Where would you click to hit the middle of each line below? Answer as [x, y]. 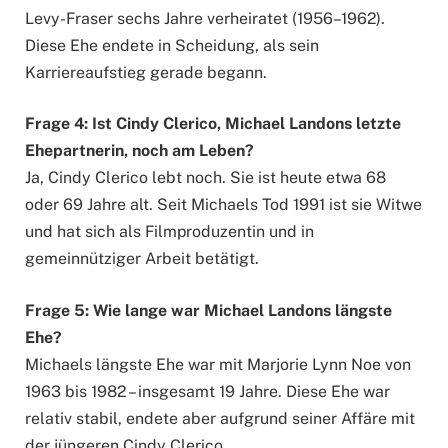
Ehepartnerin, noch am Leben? [139, 151]
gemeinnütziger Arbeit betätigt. [142, 259]
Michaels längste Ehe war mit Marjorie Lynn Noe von [218, 364]
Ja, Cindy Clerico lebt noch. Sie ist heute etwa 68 [205, 178]
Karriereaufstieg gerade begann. [146, 72]
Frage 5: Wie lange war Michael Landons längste [208, 310]
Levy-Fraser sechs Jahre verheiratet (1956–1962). [205, 18]
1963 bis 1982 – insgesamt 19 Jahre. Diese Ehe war [207, 391]
